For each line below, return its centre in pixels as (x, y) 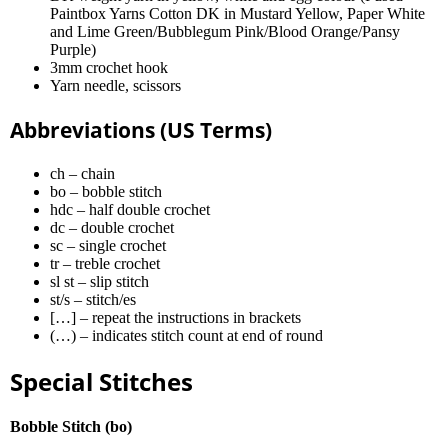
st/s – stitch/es (93, 299)
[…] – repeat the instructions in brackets (175, 317)
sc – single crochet (108, 245)
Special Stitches (101, 381)
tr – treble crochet (105, 263)
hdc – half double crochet (130, 209)
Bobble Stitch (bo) (71, 426)
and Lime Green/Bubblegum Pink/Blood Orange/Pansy (225, 31)
